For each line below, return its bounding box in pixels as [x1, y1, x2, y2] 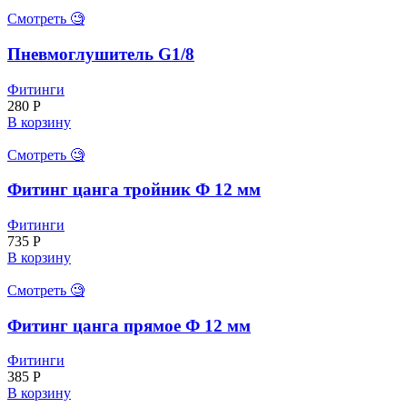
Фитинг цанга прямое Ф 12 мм [7, 315, 251, 335]
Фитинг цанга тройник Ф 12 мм [7, 180, 261, 200]
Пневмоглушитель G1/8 [7, 44, 194, 64]
